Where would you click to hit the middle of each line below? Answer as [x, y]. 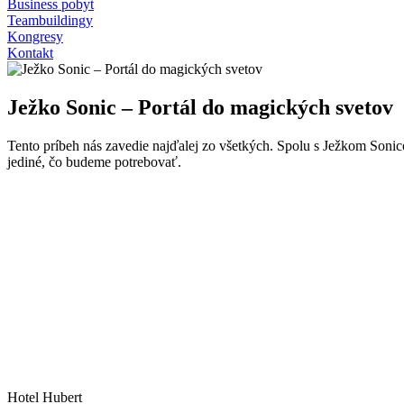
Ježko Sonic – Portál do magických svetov [200, 107]
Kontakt [30, 53]
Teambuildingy [50, 20]
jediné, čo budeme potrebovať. [94, 161]
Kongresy [35, 37]
